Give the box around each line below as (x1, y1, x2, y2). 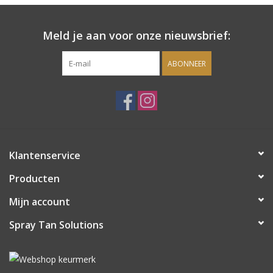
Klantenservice (9, 149, 80, 163)
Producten (9, 172, 60, 186)
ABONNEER (167, 58, 206, 69)
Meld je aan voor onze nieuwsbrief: (43, 28, 230, 43)
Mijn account (9, 195, 70, 209)
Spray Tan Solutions (9, 218, 104, 232)
